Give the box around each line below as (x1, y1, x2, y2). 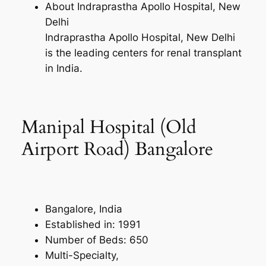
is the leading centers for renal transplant (45, 46, 242, 59)
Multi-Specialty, (45, 249, 119, 261)
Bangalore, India (45, 202, 122, 215)
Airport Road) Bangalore (21, 137, 213, 162)
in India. (45, 62, 83, 74)
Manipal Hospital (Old (21, 115, 197, 140)
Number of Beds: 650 (45, 233, 148, 246)
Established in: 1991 (45, 218, 141, 230)
